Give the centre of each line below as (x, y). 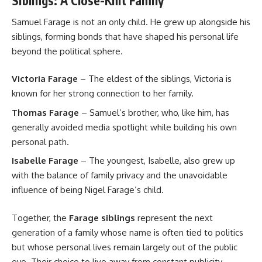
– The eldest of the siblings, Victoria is (155, 79)
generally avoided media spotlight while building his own (124, 127)
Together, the (40, 218)
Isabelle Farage (45, 161)
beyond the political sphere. (67, 51)
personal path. (40, 142)
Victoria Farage (45, 79)
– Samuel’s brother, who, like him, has (154, 112)
